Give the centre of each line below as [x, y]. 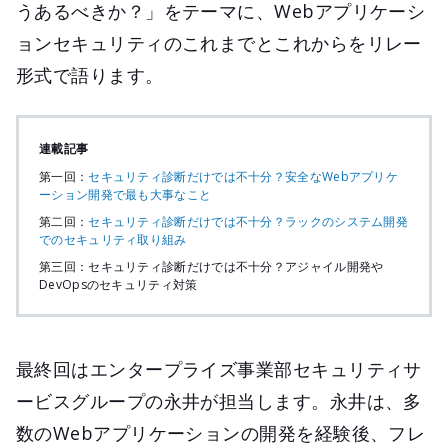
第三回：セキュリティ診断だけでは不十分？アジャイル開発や [211, 266]
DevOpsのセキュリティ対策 [118, 284]
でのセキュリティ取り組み [113, 239]
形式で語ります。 [90, 74]
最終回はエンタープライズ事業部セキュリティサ [219, 368]
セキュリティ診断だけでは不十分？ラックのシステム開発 [248, 221]
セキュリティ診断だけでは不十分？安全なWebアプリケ [243, 176]
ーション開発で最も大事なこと [125, 194]
